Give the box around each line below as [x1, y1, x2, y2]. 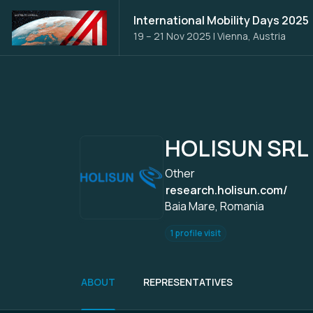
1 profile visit [170, 227, 221, 239]
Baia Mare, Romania [165, 198, 264, 214]
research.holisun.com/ [166, 182, 288, 198]
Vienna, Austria [217, 29, 286, 43]
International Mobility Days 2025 [133, 13, 309, 28]
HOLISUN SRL [165, 133, 309, 163]
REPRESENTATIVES [143, 275, 233, 289]
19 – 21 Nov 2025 [133, 29, 211, 43]
